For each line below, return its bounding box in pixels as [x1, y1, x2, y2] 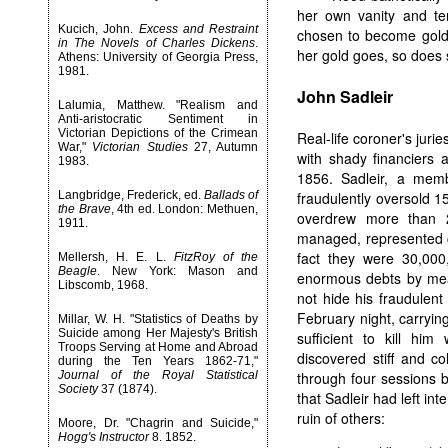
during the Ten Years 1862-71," [58, 354, 258, 368]
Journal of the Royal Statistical [58, 368, 258, 382]
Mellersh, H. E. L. [58, 250, 174, 264]
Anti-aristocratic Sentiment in [58, 112, 258, 126]
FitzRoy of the [173, 250, 259, 264]
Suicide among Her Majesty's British [58, 326, 258, 340]
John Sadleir [297, 85, 393, 108]
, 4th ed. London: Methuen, [110, 202, 259, 216]
